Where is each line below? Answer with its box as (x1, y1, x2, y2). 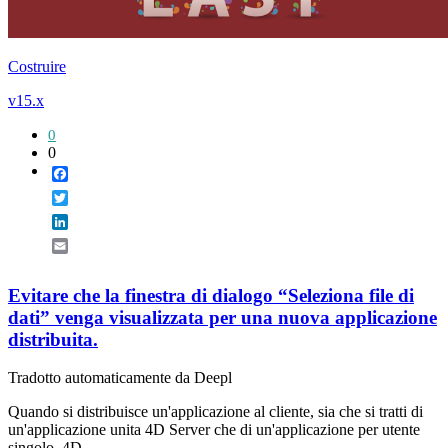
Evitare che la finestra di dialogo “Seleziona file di (8, 284, 414, 306)
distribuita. (8, 328, 98, 350)
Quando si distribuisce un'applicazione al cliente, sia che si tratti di (8, 403, 423, 421)
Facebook (68, 164, 130, 182)
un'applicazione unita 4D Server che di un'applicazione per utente (8, 421, 420, 439)
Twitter (68, 188, 113, 206)
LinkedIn (68, 212, 126, 230)
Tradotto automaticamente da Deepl (8, 369, 232, 387)
